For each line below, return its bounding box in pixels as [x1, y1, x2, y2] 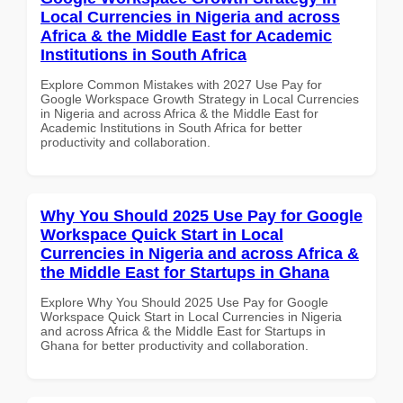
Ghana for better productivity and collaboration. [40, 337, 309, 353]
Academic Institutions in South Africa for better [40, 120, 302, 135]
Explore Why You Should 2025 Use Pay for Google [40, 294, 328, 309]
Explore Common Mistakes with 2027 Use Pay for [40, 76, 322, 92]
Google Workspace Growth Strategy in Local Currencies [40, 91, 359, 106]
